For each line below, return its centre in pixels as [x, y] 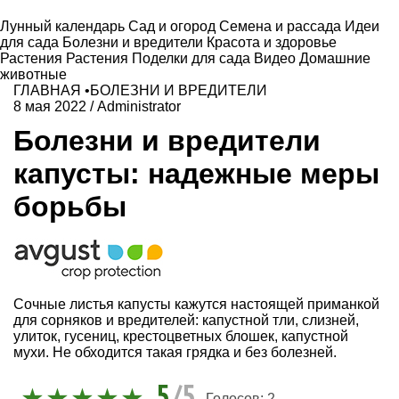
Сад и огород [174, 26]
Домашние [335, 58]
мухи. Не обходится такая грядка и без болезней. [175, 352]
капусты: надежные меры [196, 173]
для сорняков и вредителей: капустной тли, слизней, [186, 320]
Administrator [139, 106]
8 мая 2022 [50, 106]
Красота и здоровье [272, 42]
